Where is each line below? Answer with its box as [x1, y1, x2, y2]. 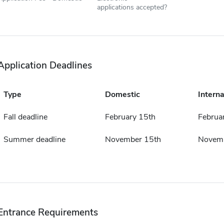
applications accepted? [96, 2, 167, 12]
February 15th [104, 111, 155, 122]
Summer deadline [3, 134, 65, 145]
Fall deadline [3, 111, 47, 122]
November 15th [104, 134, 161, 145]
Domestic [104, 89, 140, 100]
